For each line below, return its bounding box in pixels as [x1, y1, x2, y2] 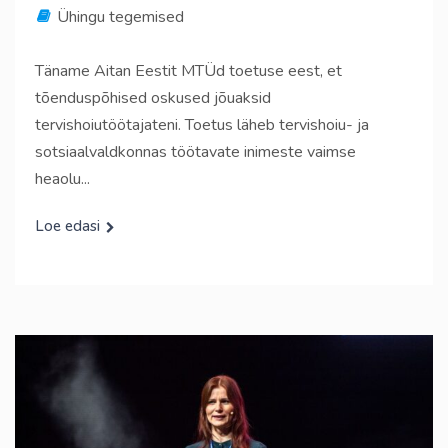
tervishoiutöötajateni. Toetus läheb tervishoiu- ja [35, 113, 369, 136]
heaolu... [35, 167, 90, 190]
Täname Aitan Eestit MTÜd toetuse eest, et [35, 59, 342, 82]
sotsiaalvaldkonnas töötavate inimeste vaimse [35, 140, 356, 163]
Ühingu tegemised [57, 5, 184, 28]
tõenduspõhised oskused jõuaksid [35, 86, 271, 109]
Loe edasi [35, 215, 100, 236]
